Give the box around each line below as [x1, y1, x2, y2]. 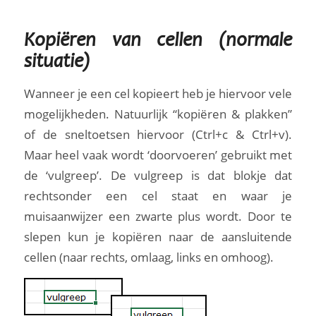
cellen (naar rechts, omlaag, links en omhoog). [23, 249, 274, 266]
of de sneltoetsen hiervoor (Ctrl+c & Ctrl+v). [23, 126, 293, 143]
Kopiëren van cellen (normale [23, 31, 293, 51]
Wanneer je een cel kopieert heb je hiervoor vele [23, 85, 293, 102]
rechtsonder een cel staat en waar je [23, 188, 293, 205]
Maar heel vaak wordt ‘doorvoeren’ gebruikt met [23, 147, 293, 164]
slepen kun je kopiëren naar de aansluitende [23, 229, 293, 245]
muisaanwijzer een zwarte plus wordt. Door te [23, 208, 293, 225]
